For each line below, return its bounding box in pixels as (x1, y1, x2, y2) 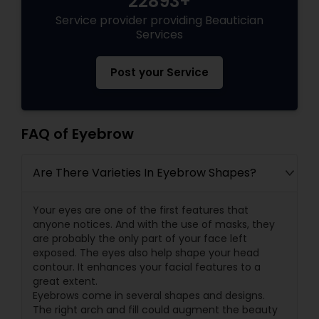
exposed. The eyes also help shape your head (33, 246, 259, 260)
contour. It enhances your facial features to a (33, 260, 261, 274)
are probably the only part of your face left (33, 231, 247, 246)
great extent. (33, 274, 98, 288)
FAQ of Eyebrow (21, 124, 134, 144)
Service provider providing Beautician (56, 12, 263, 28)
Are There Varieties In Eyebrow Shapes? (33, 164, 256, 181)
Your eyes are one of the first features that (33, 203, 249, 217)
